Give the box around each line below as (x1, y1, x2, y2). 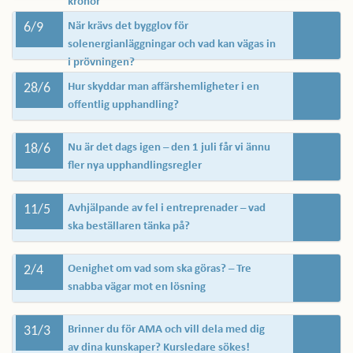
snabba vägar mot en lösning (68, 281, 206, 293)
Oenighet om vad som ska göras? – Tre (68, 263, 251, 275)
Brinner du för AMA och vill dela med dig (68, 324, 265, 336)
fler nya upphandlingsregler (68, 160, 202, 172)
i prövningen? (68, 57, 135, 69)
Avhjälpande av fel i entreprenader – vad (68, 203, 266, 214)
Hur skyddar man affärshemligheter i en (68, 81, 259, 93)
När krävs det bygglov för (68, 20, 188, 32)
